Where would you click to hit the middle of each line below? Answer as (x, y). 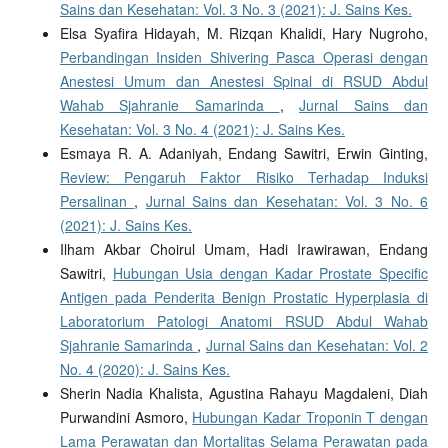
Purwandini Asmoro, (126, 417)
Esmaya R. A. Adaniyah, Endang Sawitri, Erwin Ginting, (244, 153)
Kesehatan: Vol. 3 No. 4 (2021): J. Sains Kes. (202, 129)
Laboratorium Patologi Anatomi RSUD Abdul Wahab (244, 321)
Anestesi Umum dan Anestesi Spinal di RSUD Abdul (244, 81)
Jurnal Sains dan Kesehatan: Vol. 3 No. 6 (287, 201)
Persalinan (97, 201)
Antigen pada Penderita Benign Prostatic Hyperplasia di (244, 297)
